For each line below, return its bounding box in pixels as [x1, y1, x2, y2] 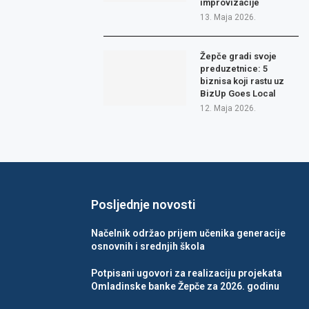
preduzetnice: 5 [200, 63, 268, 74]
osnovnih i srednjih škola [91, 241, 205, 252]
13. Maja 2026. [200, 12, 257, 23]
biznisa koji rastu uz [200, 76, 285, 87]
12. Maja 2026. [200, 103, 257, 114]
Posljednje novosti [91, 197, 196, 212]
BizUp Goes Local [200, 88, 277, 99]
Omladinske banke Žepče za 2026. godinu [91, 281, 279, 292]
